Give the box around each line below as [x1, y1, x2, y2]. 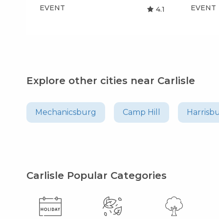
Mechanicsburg [35, 107, 97, 117]
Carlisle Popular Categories [26, 169, 167, 181]
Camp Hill [123, 107, 161, 117]
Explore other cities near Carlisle [26, 74, 196, 87]
